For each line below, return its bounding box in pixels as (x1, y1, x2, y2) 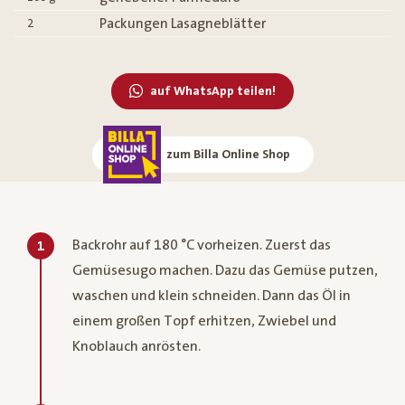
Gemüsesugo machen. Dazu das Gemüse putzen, (72, 261, 378, 278)
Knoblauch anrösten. (72, 337, 201, 354)
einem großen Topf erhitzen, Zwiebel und (72, 312, 336, 329)
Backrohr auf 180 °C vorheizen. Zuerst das (72, 236, 331, 253)
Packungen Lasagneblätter (99, 14, 266, 32)
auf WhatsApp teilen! (150, 83, 276, 99)
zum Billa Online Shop (165, 146, 290, 162)
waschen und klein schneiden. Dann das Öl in (72, 287, 351, 304)
